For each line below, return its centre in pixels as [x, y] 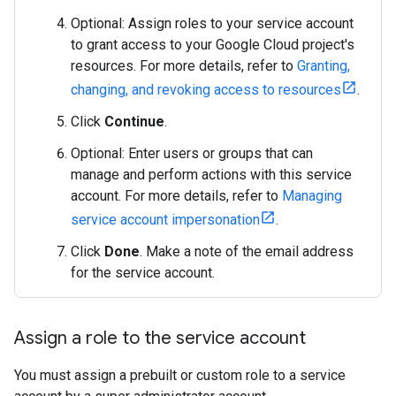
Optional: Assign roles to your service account [212, 23]
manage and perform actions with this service [211, 175]
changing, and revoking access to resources [206, 90]
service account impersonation [165, 220]
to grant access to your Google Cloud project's [213, 45]
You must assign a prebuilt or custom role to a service [180, 375]
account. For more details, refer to [176, 196]
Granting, [324, 66]
